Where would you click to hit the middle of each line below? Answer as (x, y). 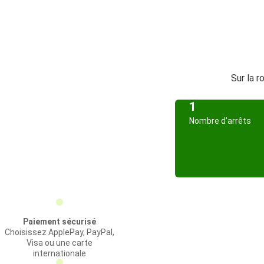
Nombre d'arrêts (220, 121)
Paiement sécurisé (60, 222)
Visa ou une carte (60, 243)
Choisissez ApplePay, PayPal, (60, 232)
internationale (60, 253)
